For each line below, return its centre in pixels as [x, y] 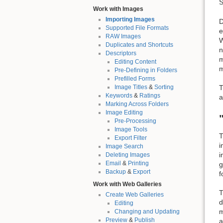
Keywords [119, 96]
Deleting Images [127, 155]
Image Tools [131, 130]
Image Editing [124, 113]
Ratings [150, 96]
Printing [138, 164]
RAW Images [123, 37]
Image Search [124, 147]
